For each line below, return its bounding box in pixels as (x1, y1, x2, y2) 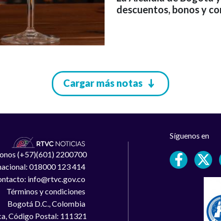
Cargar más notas (63, 76, 143, 89)
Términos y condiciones (6, 186, 87, 196)
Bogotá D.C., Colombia (7, 199, 87, 209)
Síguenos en (170, 130, 210, 140)
